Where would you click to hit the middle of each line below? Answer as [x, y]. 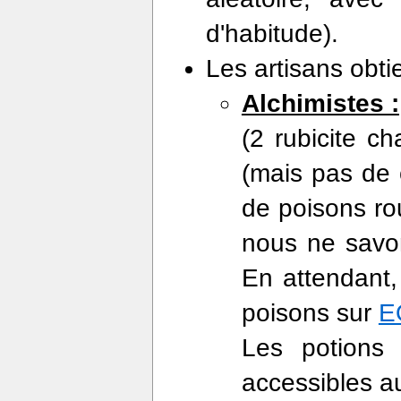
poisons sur [310, 313]
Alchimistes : [320, 103]
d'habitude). [272, 34]
